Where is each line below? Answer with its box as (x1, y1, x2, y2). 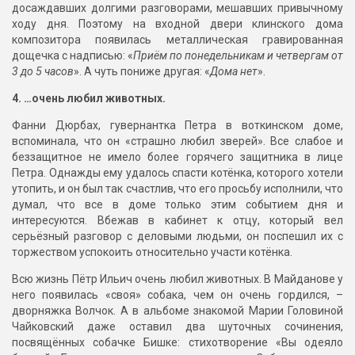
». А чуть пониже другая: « (74, 65, 210, 78)
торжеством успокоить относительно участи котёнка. (12, 246, 292, 259)
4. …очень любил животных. (12, 92, 166, 105)
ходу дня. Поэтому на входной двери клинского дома (12, 17, 343, 31)
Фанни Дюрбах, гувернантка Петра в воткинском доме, (12, 119, 343, 132)
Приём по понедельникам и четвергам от (133, 49, 343, 63)
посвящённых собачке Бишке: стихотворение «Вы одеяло (12, 336, 343, 349)
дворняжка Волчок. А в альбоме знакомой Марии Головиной (12, 304, 343, 318)
